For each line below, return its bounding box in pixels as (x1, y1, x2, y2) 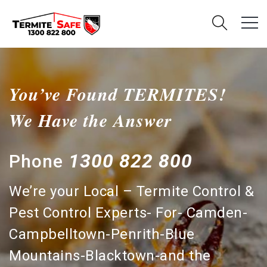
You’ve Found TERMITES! (9, 81, 226, 107)
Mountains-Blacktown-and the (9, 247, 211, 264)
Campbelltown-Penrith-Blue (9, 225, 195, 243)
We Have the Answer (9, 107, 172, 133)
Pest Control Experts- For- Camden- (9, 204, 247, 221)
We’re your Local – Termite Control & (9, 182, 254, 200)
